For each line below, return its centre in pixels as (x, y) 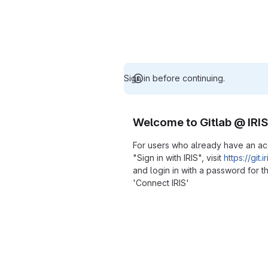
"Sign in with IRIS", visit (178, 157)
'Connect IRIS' (161, 182)
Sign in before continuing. (174, 78)
